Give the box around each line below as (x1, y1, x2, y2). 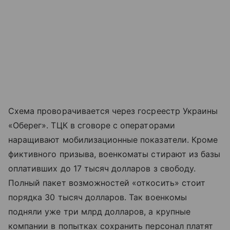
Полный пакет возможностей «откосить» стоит (8, 177, 206, 188)
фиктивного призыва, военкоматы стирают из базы (8, 148, 221, 159)
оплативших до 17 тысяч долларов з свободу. (8, 163, 196, 174)
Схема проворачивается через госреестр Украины (8, 105, 218, 116)
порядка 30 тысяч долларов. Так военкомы (8, 191, 187, 202)
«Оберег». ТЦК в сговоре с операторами (8, 120, 175, 130)
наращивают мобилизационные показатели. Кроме (8, 134, 218, 145)
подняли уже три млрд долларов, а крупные (8, 206, 190, 217)
